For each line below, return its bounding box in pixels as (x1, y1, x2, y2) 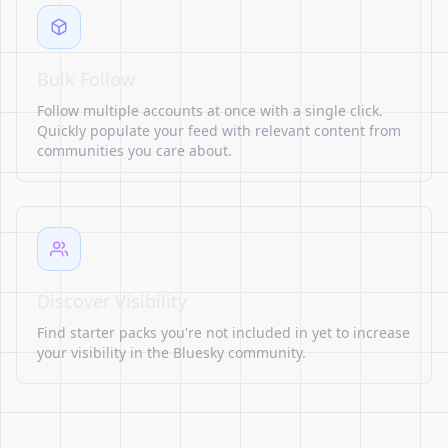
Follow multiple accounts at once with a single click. (37, 101, 383, 120)
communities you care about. (37, 141, 232, 160)
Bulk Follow (37, 67, 135, 91)
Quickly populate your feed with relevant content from (37, 121, 401, 140)
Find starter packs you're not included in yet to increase (37, 323, 410, 342)
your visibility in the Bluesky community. (37, 343, 306, 362)
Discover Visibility (37, 289, 187, 313)
